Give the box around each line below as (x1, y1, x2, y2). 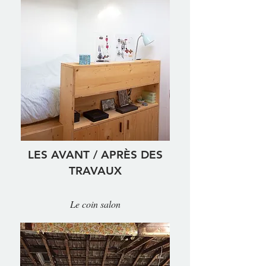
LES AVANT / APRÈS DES (27, 148, 163, 161)
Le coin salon (69, 198, 121, 210)
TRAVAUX (68, 164, 122, 178)
